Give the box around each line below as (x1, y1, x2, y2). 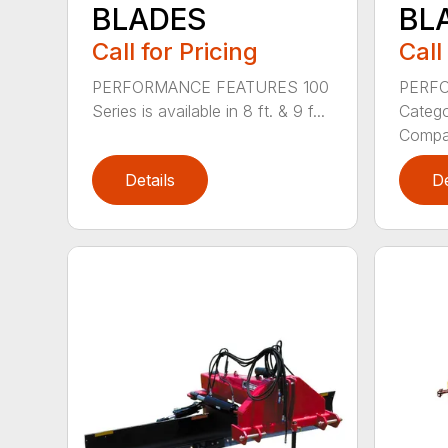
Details (125, 170, 176, 191)
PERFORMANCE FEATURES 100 (92, 77, 330, 98)
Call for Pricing (92, 37, 259, 67)
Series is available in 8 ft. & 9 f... (92, 101, 326, 122)
